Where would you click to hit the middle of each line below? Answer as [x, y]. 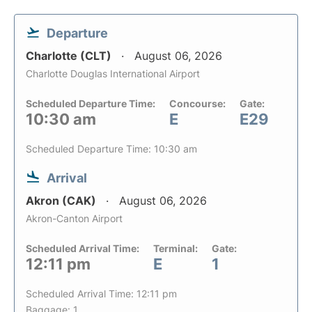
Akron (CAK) [62, 201]
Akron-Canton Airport [74, 218]
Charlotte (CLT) [70, 56]
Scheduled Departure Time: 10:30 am [111, 149]
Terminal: [175, 248]
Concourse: [197, 103]
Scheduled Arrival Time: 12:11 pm [101, 294]
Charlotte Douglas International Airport [113, 73]
